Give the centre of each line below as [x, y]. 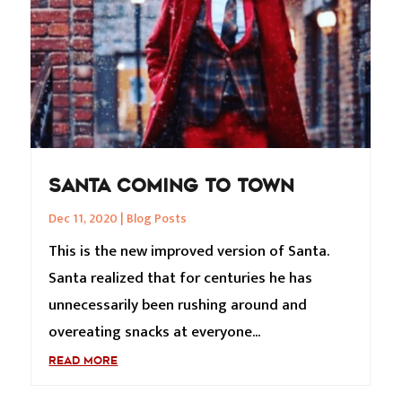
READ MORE [83, 360]
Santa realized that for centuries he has [181, 278]
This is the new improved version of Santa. [189, 251]
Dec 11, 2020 [83, 218]
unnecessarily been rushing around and [178, 305]
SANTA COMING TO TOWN [172, 185]
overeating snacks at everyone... [155, 332]
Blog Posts [157, 218]
